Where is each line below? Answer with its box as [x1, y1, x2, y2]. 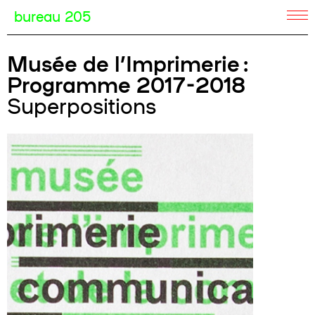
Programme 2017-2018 [7, 69, 245, 98]
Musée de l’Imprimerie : [7, 48, 249, 77]
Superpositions [7, 90, 156, 120]
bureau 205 [14, 6, 91, 25]
